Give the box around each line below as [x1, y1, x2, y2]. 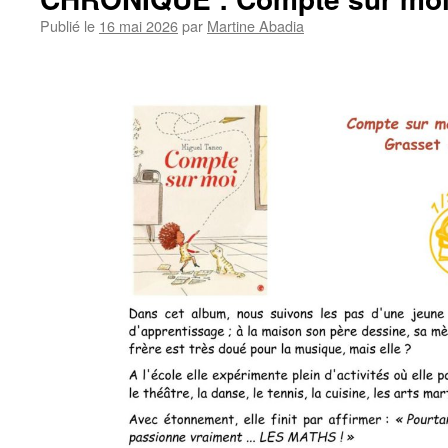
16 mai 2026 [99, 15, 178, 36]
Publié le [40, 15, 95, 36]
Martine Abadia [207, 15, 304, 36]
